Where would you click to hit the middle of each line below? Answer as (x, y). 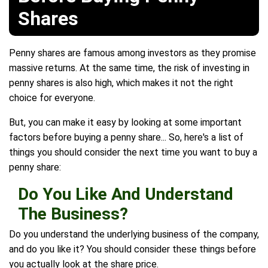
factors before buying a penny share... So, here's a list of (126, 138)
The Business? (73, 214)
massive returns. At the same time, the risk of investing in (129, 68)
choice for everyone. (52, 98)
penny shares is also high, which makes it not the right (121, 83)
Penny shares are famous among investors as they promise (133, 53)
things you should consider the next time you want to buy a (133, 153)
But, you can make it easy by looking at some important (125, 123)
